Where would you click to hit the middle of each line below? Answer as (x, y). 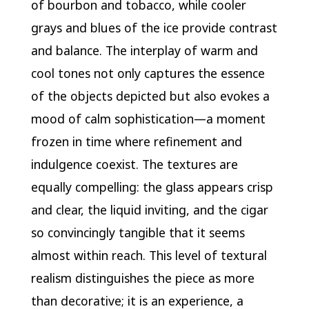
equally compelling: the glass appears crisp (152, 187)
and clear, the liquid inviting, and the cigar (149, 209)
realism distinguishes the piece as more (142, 278)
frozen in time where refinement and (136, 141)
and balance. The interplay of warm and (144, 50)
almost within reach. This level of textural (149, 255)
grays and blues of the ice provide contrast (154, 27)
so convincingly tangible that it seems (138, 232)
